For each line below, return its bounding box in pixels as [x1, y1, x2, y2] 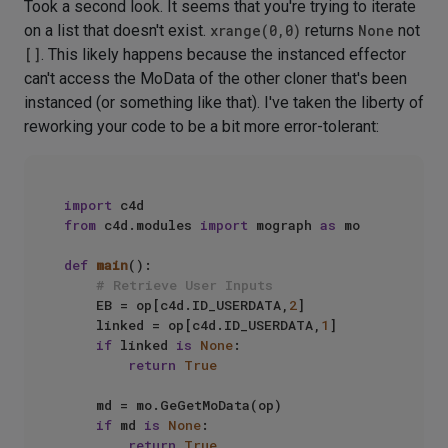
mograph [248, 216, 320, 234]
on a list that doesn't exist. [24, 21, 210, 40]
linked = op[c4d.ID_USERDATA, [96, 316, 321, 334]
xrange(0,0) [210, 21, 301, 40]
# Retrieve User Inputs [96, 276, 273, 294]
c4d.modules [96, 216, 200, 234]
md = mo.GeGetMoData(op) [64, 396, 96, 414]
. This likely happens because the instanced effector [41, 45, 406, 64]
